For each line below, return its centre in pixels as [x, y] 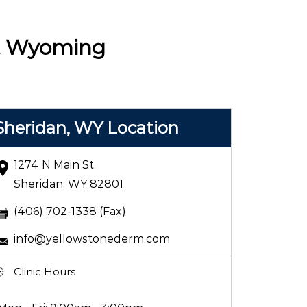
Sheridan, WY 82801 [68, 184]
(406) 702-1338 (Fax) [70, 211]
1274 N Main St [53, 164]
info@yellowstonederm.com [91, 238]
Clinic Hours [44, 271]
